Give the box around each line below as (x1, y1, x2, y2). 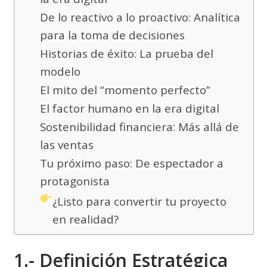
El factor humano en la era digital (39, 101, 219, 117)
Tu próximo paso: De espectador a (39, 156, 223, 172)
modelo (39, 64, 80, 80)
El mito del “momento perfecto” (39, 82, 210, 98)
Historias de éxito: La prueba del (39, 46, 213, 62)
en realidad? (52, 212, 119, 228)
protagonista (39, 173, 110, 190)
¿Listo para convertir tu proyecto (52, 194, 226, 210)
